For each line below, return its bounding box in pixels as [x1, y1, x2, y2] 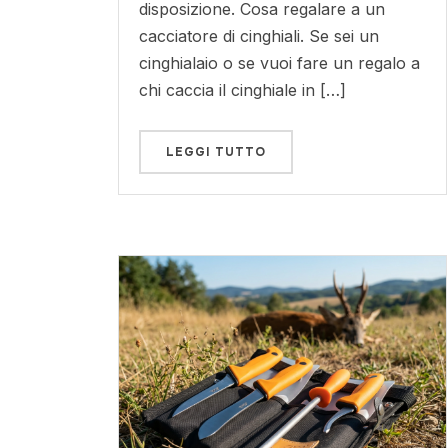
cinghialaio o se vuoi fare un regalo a [138, 53, 420, 73]
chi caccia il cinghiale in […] [138, 80, 346, 100]
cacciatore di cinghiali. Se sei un [138, 26, 379, 46]
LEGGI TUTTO [165, 144, 266, 160]
